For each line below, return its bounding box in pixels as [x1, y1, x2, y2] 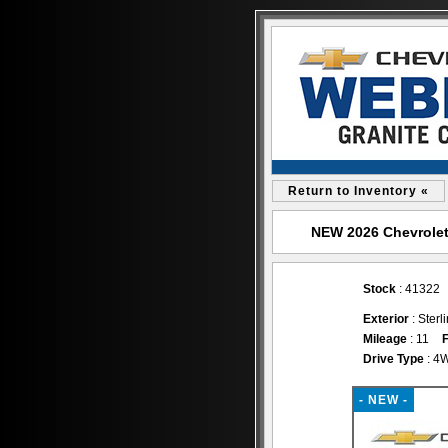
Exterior [363, 312, 409, 326]
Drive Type [363, 352, 424, 366]
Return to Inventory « [288, 184, 429, 198]
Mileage [363, 332, 407, 346]
